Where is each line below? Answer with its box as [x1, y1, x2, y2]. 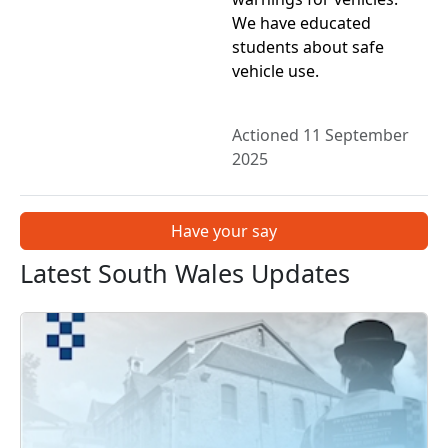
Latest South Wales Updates [20, 256, 350, 291]
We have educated [232, 12, 371, 35]
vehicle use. [232, 60, 319, 83]
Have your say [171, 220, 277, 243]
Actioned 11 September [232, 124, 409, 147]
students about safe [232, 36, 384, 59]
